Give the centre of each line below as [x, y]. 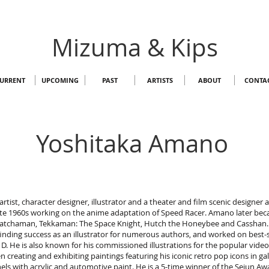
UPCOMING [60, 80]
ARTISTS [160, 80]
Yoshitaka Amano [132, 144]
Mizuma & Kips [134, 47]
